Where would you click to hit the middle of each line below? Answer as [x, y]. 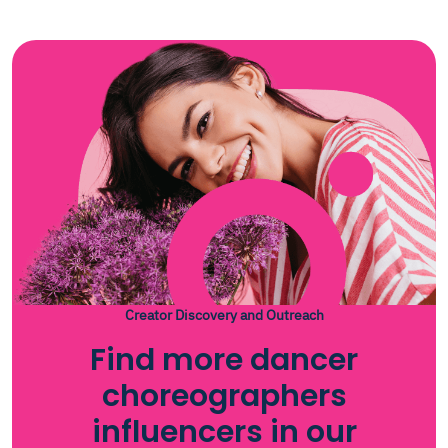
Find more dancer [224, 360]
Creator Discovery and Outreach [224, 315]
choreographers [224, 396]
